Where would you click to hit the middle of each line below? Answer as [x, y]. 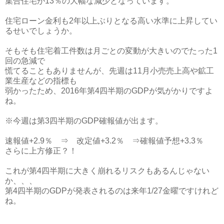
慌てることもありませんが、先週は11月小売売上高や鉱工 [109, 70]
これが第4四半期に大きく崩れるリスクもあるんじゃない [107, 170]
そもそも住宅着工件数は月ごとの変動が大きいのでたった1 [111, 50]
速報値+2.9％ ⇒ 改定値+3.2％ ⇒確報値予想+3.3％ [108, 140]
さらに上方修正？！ [41, 150]
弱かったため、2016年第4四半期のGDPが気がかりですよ [109, 90]
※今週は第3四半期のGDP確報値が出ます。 [84, 120]
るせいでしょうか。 [41, 30]
